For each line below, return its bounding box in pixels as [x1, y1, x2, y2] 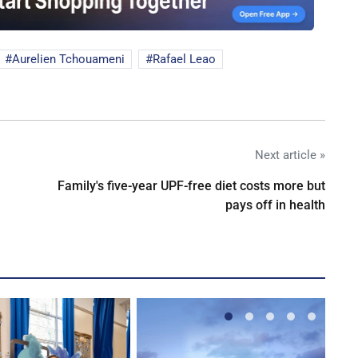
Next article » [255, 147, 325, 162]
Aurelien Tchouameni [12, 51, 125, 66]
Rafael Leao [153, 51, 216, 66]
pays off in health [225, 197, 325, 213]
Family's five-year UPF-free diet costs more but [58, 177, 325, 193]
